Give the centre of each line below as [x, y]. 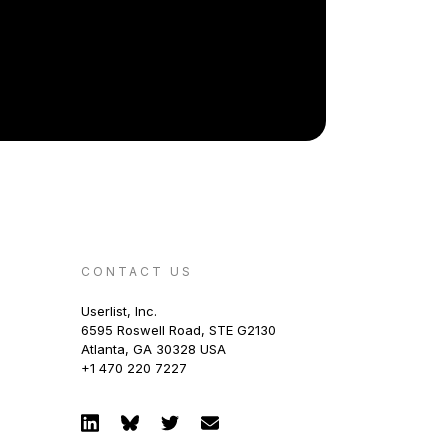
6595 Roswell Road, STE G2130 [178, 329]
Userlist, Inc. [119, 310]
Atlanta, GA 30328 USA [153, 348]
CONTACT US [137, 271]
